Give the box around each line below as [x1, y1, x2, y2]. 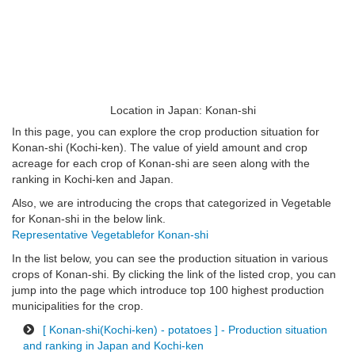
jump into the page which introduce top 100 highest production [12, 284, 324, 297]
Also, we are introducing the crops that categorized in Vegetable [12, 197, 331, 210]
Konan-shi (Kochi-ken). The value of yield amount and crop [12, 141, 307, 155]
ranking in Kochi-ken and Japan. [12, 173, 174, 186]
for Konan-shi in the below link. [12, 212, 166, 226]
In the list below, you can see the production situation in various [12, 252, 328, 265]
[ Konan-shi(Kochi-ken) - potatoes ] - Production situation [40, 323, 327, 337]
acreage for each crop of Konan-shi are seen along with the [12, 157, 310, 170]
